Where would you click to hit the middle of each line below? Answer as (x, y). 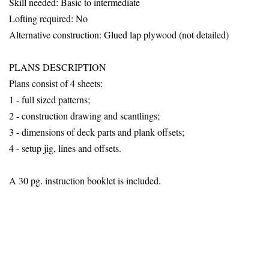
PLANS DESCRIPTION (58, 67)
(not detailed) (204, 34)
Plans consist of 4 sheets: (56, 83)
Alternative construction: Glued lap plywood (94, 34)
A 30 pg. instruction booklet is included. (85, 180)
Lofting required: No (48, 18)
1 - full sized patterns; (50, 99)
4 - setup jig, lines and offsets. (65, 148)
